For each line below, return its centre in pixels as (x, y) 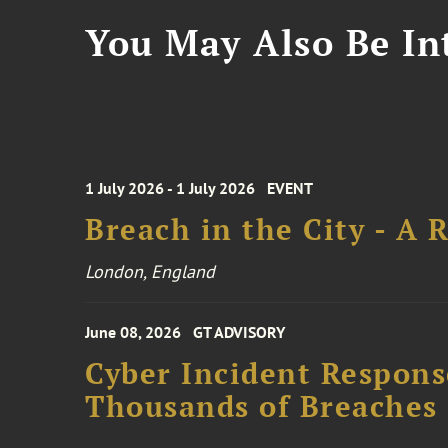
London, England (150, 271)
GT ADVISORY (239, 332)
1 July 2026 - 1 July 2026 (170, 188)
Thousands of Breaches (261, 406)
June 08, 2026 (133, 332)
